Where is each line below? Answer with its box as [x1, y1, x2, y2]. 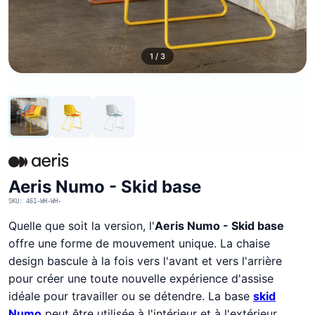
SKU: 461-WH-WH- [8, 198, 61, 205]
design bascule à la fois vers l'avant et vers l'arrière [8, 254, 282, 268]
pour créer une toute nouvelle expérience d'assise [8, 271, 274, 285]
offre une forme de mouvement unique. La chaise [8, 236, 270, 250]
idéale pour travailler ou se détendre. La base [8, 289, 253, 303]
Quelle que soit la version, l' [8, 219, 155, 233]
